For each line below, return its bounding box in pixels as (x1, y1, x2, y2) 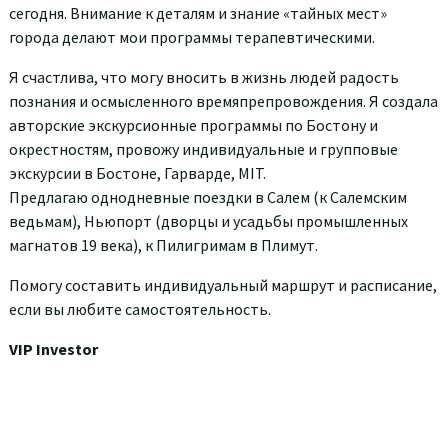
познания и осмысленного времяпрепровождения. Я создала (9, 90, 438, 111)
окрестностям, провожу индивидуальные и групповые (9, 138, 398, 159)
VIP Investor (9, 338, 98, 359)
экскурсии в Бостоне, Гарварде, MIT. (9, 162, 266, 183)
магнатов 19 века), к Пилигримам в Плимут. (9, 234, 318, 255)
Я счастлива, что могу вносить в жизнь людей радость (9, 66, 399, 87)
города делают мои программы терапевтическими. (9, 26, 375, 47)
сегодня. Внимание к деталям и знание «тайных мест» (9, 2, 387, 23)
